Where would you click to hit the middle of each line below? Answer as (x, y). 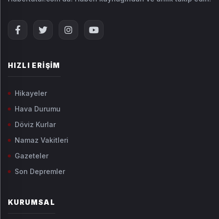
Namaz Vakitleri (42, 140)
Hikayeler (31, 93)
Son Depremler (40, 171)
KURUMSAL (32, 202)
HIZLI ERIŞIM (34, 65)
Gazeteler (32, 156)
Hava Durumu (38, 109)
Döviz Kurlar (35, 124)
